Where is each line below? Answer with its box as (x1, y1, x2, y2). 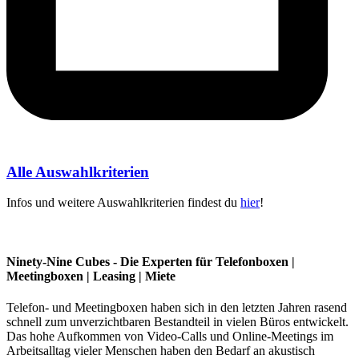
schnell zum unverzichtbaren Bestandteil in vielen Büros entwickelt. (6, 315, 349, 329)
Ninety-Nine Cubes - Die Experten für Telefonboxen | (6, 254, 295, 268)
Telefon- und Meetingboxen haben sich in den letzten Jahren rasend (6, 301, 347, 315)
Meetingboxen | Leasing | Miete (6, 268, 175, 283)
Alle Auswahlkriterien (6, 163, 149, 180)
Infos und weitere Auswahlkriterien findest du (6, 196, 240, 210)
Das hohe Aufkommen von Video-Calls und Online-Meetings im (6, 329, 333, 344)
